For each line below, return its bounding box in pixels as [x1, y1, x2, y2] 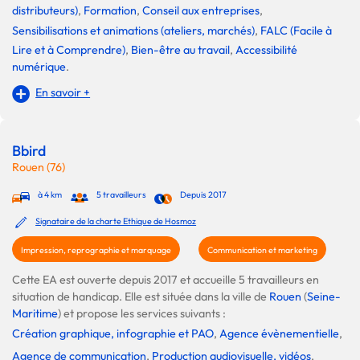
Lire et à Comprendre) [12, 43, 125, 58]
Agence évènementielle [219, 326, 339, 342]
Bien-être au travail [131, 43, 230, 58]
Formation [84, 3, 137, 18]
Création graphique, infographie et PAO [12, 326, 214, 342]
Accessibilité [235, 43, 297, 58]
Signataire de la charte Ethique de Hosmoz [35, 215, 197, 227]
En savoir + [35, 85, 91, 100]
